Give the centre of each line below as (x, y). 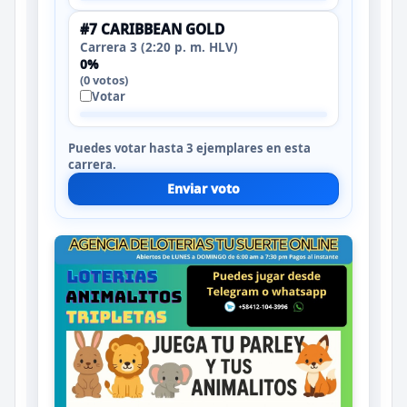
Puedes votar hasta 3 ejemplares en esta (189, 148)
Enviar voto (203, 188)
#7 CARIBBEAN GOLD (152, 29)
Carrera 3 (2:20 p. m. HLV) (159, 47)
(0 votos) (104, 79)
